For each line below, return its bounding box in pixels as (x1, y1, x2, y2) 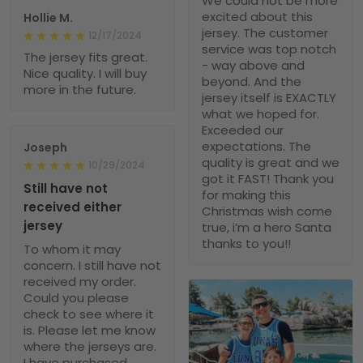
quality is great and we (202, 154, 340, 172)
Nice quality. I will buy (23, 65, 147, 83)
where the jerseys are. (23, 338, 156, 356)
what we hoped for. (202, 105, 319, 123)
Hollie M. (23, 10, 73, 27)
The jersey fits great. (23, 49, 147, 66)
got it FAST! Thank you (202, 170, 334, 188)
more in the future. (23, 81, 136, 99)
